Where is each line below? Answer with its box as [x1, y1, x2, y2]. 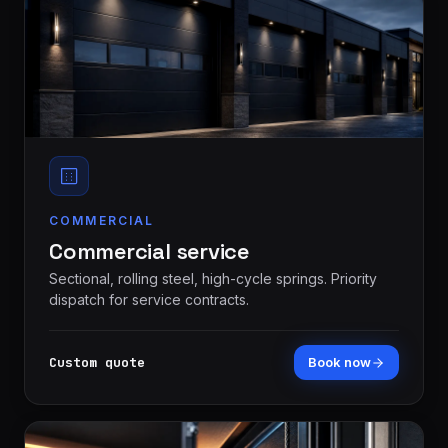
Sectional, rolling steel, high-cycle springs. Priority [49, 270, 377, 287]
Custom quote [49, 354, 145, 371]
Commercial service [49, 237, 250, 265]
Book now [308, 354, 371, 370]
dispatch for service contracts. [49, 291, 249, 308]
